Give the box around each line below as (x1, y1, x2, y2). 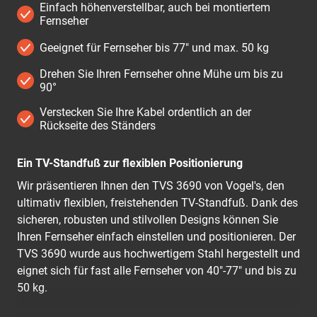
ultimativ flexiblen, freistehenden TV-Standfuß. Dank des (17, 196, 298, 209)
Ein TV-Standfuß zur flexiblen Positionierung (17, 156, 243, 170)
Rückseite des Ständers (40, 119, 156, 132)
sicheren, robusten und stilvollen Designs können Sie (17, 213, 278, 226)
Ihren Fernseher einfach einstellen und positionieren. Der (17, 230, 296, 243)
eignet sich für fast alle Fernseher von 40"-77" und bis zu (17, 264, 296, 277)
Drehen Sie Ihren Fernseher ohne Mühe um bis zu (40, 67, 283, 81)
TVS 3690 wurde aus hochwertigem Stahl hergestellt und (17, 247, 300, 260)
